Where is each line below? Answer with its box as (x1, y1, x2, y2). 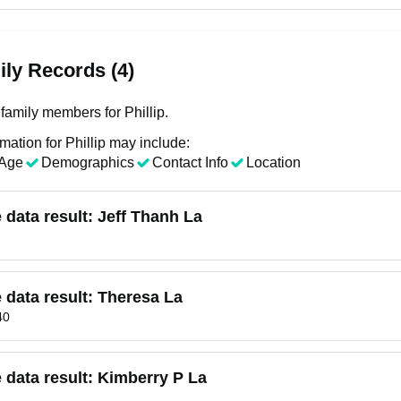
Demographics (41, 155, 134, 170)
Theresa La (98, 288, 183, 306)
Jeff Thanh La (98, 208, 202, 226)
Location (246, 155, 301, 170)
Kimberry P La (98, 369, 207, 387)
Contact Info (152, 155, 228, 170)
